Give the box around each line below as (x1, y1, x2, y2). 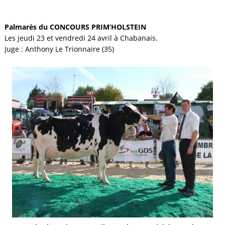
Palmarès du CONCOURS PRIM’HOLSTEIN (4, 22, 146, 32)
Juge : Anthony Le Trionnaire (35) (4, 44, 114, 54)
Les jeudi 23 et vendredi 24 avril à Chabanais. (4, 33, 158, 43)
